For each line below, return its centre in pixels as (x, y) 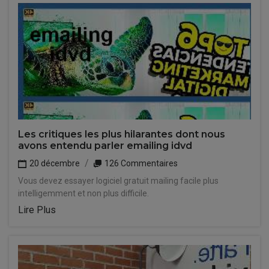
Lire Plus (37, 210)
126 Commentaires (140, 163)
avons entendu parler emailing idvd (105, 146)
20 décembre (54, 163)
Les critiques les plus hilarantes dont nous (122, 134)
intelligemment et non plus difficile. (83, 193)
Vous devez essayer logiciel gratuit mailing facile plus (118, 181)
